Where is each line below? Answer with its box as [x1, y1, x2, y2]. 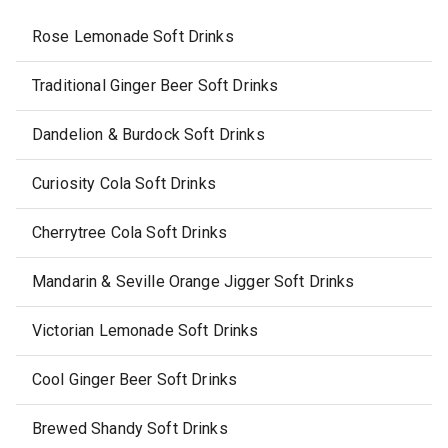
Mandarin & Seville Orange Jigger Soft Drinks [32, 272, 355, 291]
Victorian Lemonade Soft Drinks [32, 321, 259, 340]
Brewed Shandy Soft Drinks [32, 419, 228, 438]
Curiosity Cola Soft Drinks [32, 174, 216, 193]
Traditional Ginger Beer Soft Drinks [32, 76, 279, 95]
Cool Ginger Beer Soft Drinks [32, 370, 238, 389]
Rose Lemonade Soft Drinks [32, 27, 234, 46]
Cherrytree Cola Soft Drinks [32, 223, 228, 242]
